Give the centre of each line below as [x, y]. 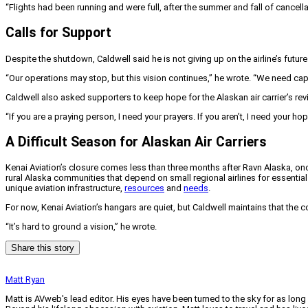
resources [144, 188]
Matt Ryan [25, 279]
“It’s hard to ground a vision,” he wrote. [81, 226]
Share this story [43, 247]
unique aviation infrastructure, [65, 188]
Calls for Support [58, 33]
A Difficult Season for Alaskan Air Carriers [136, 142]
